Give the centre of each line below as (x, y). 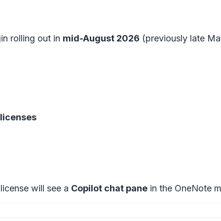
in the (161, 188)
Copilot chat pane (109, 188)
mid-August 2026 (101, 38)
